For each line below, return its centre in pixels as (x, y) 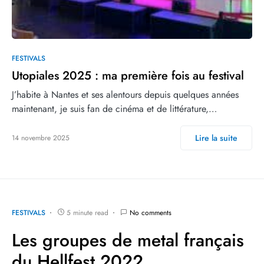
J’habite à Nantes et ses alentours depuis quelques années (125, 95)
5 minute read (88, 213)
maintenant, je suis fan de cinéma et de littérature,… (114, 109)
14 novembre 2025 (41, 138)
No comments (151, 213)
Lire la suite (216, 138)
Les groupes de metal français (128, 240)
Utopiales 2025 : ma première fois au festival (128, 76)
